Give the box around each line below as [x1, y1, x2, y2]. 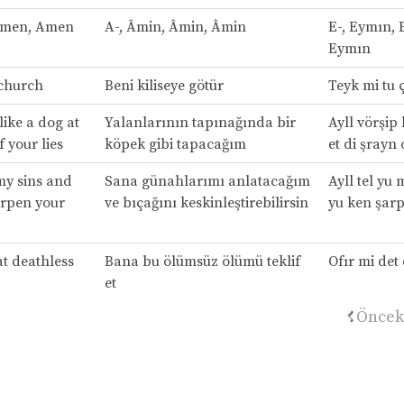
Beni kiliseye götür [104, 76, 224, 95]
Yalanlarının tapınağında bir [104, 113, 296, 132]
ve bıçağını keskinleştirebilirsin [104, 193, 308, 212]
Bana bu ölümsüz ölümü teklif [104, 252, 300, 271]
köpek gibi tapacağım [104, 134, 246, 153]
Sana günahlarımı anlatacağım [104, 171, 310, 190]
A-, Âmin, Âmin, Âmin [104, 17, 246, 36]
